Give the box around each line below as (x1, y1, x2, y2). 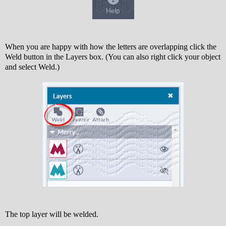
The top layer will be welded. (5, 209, 98, 218)
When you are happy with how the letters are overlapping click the (5, 42, 216, 51)
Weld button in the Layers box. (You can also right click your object (5, 52, 220, 61)
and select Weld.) (5, 62, 60, 71)
